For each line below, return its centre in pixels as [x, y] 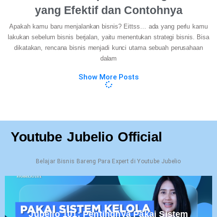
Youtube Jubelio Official [86, 137]
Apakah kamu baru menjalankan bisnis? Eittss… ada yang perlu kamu [108, 26]
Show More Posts [108, 77]
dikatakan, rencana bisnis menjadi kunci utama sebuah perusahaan [108, 47]
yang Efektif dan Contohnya [108, 10]
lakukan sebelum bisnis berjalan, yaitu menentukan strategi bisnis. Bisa [108, 37]
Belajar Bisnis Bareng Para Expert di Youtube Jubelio [108, 161]
